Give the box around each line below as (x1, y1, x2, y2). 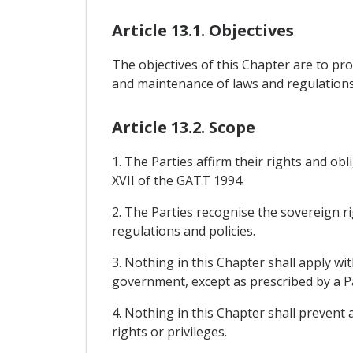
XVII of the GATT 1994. (111, 172, 244, 190)
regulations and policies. (111, 222, 255, 240)
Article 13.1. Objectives (111, 20, 294, 42)
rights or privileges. (111, 323, 227, 341)
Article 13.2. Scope (111, 117, 255, 139)
